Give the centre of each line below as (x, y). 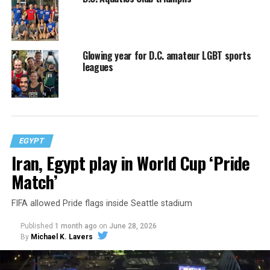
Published (36, 226)
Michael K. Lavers (61, 237)
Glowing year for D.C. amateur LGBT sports (167, 55)
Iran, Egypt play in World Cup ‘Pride (130, 163)
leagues (98, 67)
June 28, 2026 (133, 226)
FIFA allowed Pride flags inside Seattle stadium (102, 204)
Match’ (34, 182)
